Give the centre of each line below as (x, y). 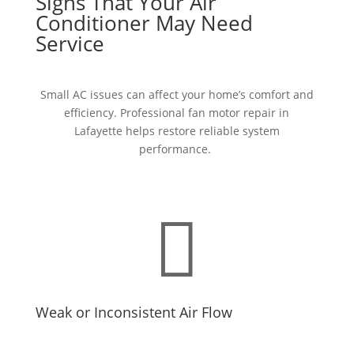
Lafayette (98, 131)
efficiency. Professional (125, 113)
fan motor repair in (239, 113)
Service (70, 44)
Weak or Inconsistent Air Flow (134, 313)
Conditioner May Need (144, 23)
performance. (175, 149)
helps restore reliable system (202, 131)
